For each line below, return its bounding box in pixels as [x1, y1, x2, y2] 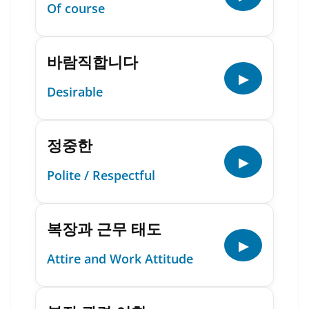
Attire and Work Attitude [47, 250, 193, 267]
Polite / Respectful [47, 167, 155, 183]
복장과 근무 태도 [47, 218, 161, 239]
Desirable [47, 83, 103, 100]
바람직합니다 [47, 51, 138, 72]
